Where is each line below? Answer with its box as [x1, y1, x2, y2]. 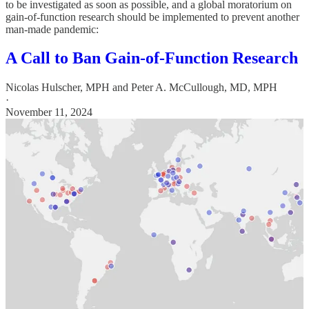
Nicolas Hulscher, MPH [6, 81, 110, 94]
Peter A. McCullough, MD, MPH [131, 81, 277, 94]
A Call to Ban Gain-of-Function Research [6, 49, 298, 68]
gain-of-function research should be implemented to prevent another [6, 10, 299, 23]
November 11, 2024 [6, 106, 92, 119]
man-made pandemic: [6, 23, 99, 35]
